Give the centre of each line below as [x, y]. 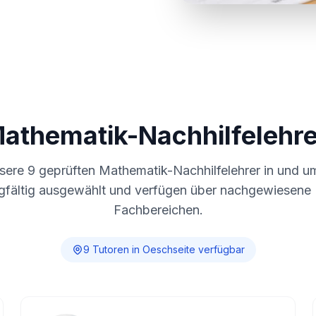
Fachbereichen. [158, 210]
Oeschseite [169, 249]
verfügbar [220, 249]
